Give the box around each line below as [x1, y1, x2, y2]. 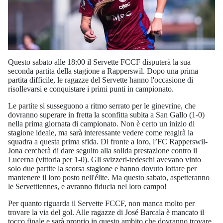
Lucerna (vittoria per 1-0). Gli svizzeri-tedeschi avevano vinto [8, 155, 201, 164]
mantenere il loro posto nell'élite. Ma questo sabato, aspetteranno [8, 173, 210, 182]
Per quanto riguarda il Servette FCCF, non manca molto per [8, 199, 195, 208]
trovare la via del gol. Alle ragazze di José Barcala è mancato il [8, 208, 204, 217]
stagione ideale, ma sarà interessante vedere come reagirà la [8, 128, 193, 137]
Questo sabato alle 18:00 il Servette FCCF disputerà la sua [8, 58, 191, 66]
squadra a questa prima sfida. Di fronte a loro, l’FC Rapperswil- [8, 137, 208, 146]
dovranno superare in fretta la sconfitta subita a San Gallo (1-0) [8, 111, 205, 119]
